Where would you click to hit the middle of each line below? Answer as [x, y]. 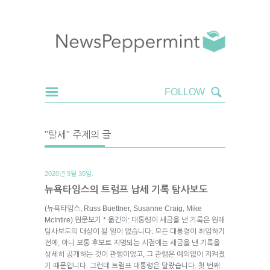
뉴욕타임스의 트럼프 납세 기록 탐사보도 [126, 189]
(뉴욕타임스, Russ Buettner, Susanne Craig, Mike [123, 208]
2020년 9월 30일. [69, 173]
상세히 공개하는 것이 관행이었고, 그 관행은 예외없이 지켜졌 [135, 254]
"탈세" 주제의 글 [78, 134]
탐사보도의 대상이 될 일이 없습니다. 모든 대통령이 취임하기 [135, 231]
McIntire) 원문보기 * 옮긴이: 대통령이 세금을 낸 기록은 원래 [135, 220]
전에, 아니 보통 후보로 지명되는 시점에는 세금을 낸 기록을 [132, 243]
